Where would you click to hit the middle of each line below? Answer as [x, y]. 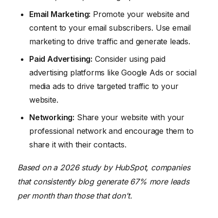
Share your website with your [129, 117]
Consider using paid [129, 59]
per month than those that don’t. [75, 196]
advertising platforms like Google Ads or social [113, 72]
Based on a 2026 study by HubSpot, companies [104, 168]
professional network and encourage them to [111, 131]
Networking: [52, 117]
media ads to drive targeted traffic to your [104, 86]
